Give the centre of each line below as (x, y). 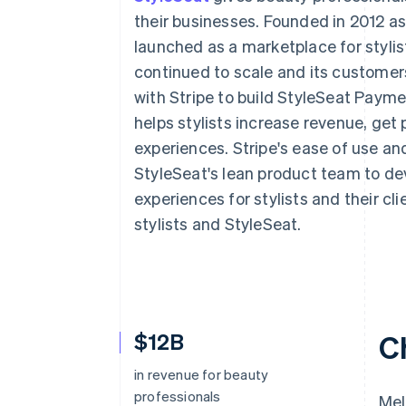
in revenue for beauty (202, 374)
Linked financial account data (151, 49)
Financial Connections (135, 33)
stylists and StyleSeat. (218, 223)
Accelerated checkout (130, 15)
